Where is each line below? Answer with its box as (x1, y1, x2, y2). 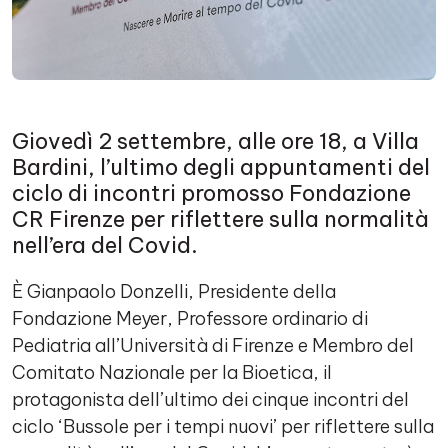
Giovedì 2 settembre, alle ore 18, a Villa (12, 127, 419, 155)
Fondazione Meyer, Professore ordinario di (12, 307, 368, 330)
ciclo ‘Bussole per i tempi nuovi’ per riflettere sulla (12, 415, 434, 438)
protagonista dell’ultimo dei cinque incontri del (12, 388, 409, 411)
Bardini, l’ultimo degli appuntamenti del (12, 153, 430, 181)
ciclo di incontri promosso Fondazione (12, 179, 411, 207)
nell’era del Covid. (12, 231, 198, 259)
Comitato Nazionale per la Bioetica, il (12, 361, 332, 384)
